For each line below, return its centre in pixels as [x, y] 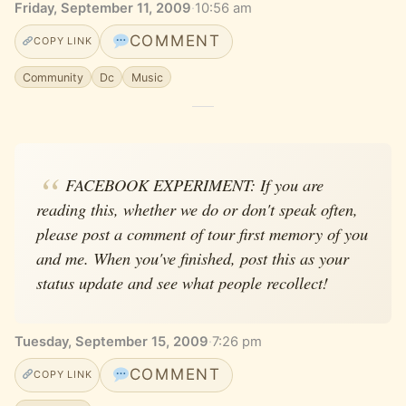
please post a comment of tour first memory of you [202, 233]
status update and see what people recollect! [182, 282]
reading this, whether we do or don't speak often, [197, 208]
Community [53, 77]
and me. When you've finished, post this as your [193, 257]
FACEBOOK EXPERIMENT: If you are [194, 184]
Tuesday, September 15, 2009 [111, 342]
